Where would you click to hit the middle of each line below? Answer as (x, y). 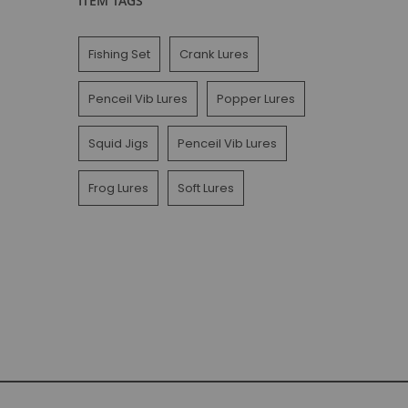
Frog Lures (118, 188)
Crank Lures (214, 54)
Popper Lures (256, 99)
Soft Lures (206, 188)
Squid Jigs (118, 143)
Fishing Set (119, 54)
